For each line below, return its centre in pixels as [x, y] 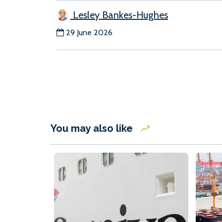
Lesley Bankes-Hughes [119, 15]
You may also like [93, 129]
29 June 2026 [89, 33]
